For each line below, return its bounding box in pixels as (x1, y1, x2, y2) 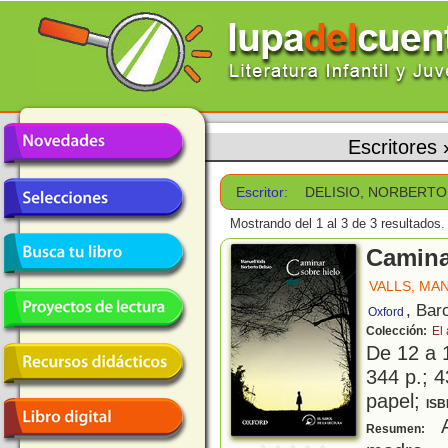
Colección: (366, 324, 430, 339)
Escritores (348, 135, 437, 158)
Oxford (368, 305, 404, 320)
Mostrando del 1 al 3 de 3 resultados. (230, 216, 445, 232)
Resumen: (366, 422, 428, 437)
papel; (366, 389, 426, 413)
